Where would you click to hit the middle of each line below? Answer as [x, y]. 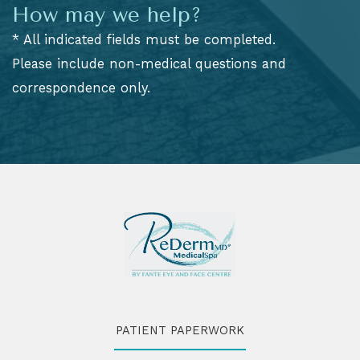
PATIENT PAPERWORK [180, 330]
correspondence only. [81, 88]
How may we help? [107, 15]
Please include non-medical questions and [149, 64]
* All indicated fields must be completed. [144, 40]
